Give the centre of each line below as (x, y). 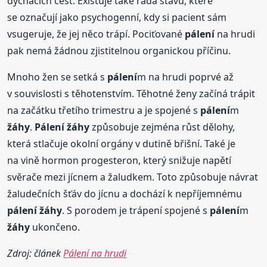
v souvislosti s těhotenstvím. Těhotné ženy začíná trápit (131, 94)
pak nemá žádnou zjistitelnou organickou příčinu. (119, 51)
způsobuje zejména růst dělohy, (162, 127)
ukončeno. (55, 227)
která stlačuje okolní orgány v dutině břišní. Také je (122, 144)
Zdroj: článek (35, 254)
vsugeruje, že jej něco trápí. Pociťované (96, 34)
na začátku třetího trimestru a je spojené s (104, 111)
